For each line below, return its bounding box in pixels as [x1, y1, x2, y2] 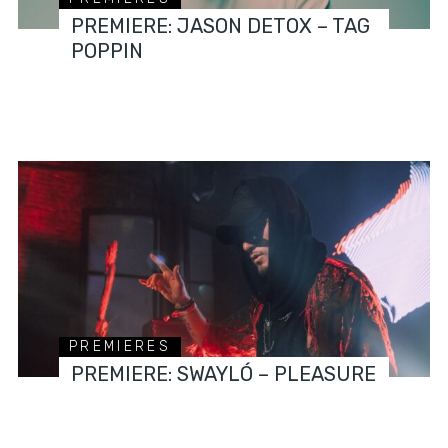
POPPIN [71, 39, 144, 64]
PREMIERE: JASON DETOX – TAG [71, 14, 371, 39]
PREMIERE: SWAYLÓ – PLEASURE [71, 362, 377, 387]
